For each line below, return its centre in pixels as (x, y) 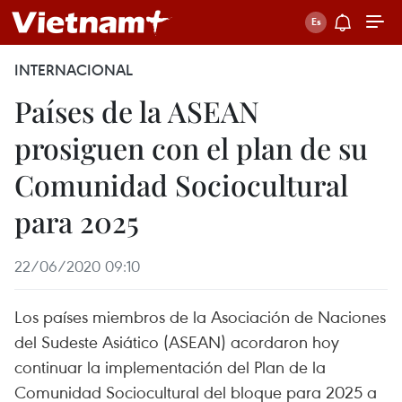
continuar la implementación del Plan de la (170, 367)
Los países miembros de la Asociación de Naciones (200, 316)
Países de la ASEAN (137, 111)
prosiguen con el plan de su (191, 148)
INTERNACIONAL (74, 70)
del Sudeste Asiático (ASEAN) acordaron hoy (177, 341)
